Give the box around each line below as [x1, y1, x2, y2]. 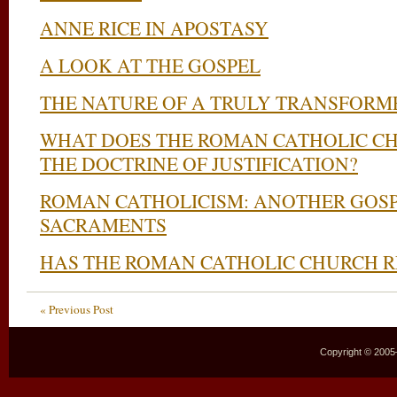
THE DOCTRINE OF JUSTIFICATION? [40, 151, 358, 176]
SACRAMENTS [40, 212, 167, 237]
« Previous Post [40, 301, 113, 317]
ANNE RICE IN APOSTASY [40, 15, 269, 41]
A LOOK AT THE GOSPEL [40, 52, 261, 78]
